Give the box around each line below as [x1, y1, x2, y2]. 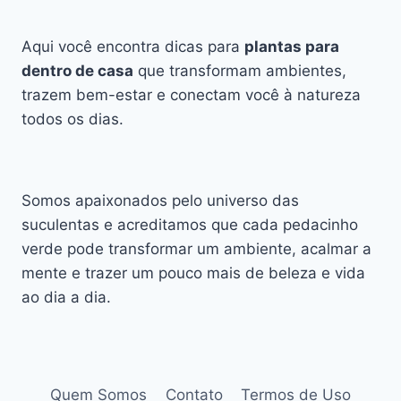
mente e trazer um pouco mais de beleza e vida [21, 263, 365, 282]
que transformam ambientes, [133, 61, 346, 80]
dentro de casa [21, 61, 133, 80]
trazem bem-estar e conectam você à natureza [21, 85, 361, 104]
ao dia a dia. [21, 287, 111, 306]
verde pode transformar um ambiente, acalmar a [21, 239, 371, 258]
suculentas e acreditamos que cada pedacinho [21, 215, 358, 234]
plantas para [244, 37, 339, 55]
